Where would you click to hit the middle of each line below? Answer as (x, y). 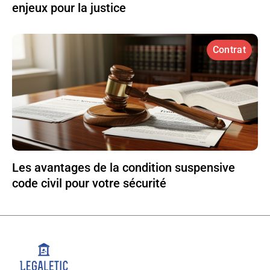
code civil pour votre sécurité (89, 184)
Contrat (229, 50)
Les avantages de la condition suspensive (124, 168)
